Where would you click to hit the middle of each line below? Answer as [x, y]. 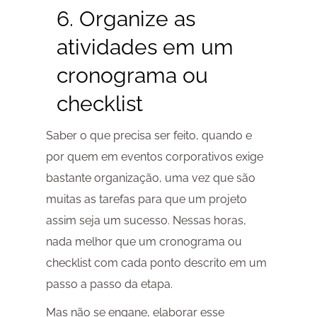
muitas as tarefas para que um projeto [146, 200]
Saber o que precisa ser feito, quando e [149, 136]
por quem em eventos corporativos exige [154, 157]
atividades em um [145, 47]
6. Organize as [126, 19]
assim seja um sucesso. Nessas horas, [146, 221]
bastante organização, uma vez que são [150, 178]
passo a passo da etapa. [109, 284]
